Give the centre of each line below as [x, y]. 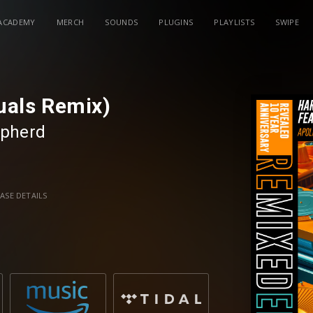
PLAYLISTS [234, 22]
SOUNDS [122, 22]
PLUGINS [176, 22]
